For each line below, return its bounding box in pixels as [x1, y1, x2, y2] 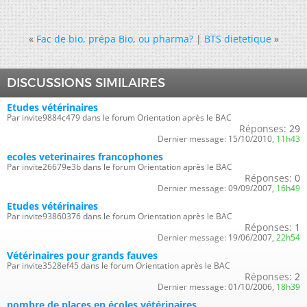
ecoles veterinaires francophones [7, 150, 163, 163]
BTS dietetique [204, 32, 271, 45]
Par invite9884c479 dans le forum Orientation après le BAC [7, 112, 232, 123]
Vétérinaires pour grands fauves [7, 249, 158, 262]
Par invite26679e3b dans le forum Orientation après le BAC [7, 161, 232, 173]
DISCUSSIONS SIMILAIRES [7, 75, 165, 90]
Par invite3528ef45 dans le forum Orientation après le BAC [7, 260, 230, 271]
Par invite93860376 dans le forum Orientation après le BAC [7, 210, 232, 222]
